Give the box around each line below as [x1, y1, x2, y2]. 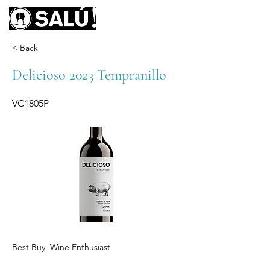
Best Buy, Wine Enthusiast [12, 242, 110, 253]
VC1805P [12, 98, 49, 109]
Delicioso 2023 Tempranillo [12, 66, 166, 84]
